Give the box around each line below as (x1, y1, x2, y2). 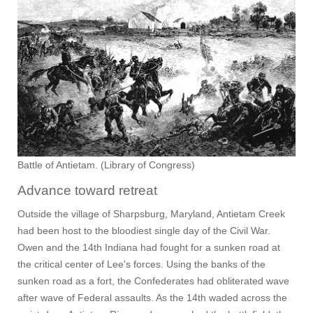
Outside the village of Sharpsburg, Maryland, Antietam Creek (17, 208, 285, 220)
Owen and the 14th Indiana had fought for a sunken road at (17, 242, 280, 254)
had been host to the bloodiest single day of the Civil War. (17, 225, 270, 237)
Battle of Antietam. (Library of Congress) (17, 159, 195, 171)
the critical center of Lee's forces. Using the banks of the (17, 259, 265, 270)
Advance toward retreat (17, 183, 157, 198)
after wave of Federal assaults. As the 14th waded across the (17, 292, 287, 304)
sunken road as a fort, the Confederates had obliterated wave (17, 275, 289, 287)
